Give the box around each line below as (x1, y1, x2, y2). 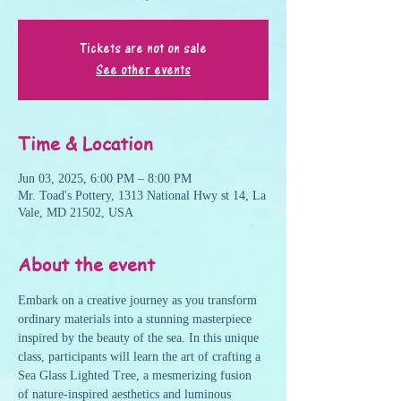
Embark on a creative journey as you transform (18, 294, 260, 307)
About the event (18, 252, 155, 277)
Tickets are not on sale (80, 40, 207, 57)
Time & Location (18, 132, 153, 156)
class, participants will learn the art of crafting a (18, 350, 264, 363)
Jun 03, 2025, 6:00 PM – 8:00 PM (18, 172, 192, 185)
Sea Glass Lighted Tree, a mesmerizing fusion (18, 369, 255, 382)
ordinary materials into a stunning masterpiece (18, 312, 255, 326)
